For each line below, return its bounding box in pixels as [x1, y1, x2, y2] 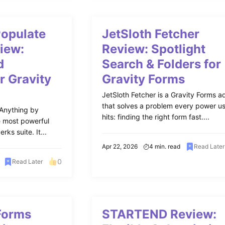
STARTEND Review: [102, 207, 217, 221]
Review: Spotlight [102, 42, 206, 56]
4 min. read [149, 142, 181, 150]
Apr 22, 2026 [102, 142, 138, 150]
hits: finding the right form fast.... [102, 113, 210, 121]
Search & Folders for [102, 57, 221, 71]
